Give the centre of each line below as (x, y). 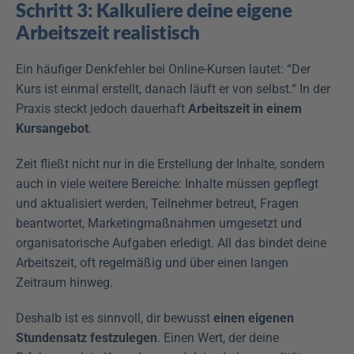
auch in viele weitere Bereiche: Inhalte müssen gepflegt (167, 183)
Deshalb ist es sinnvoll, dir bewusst (115, 318)
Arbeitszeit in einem (245, 108)
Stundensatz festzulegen (87, 337)
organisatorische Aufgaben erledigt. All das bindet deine (171, 243)
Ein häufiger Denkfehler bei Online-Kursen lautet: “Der (163, 69)
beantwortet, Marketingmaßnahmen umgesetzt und (159, 223)
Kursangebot (52, 128)
